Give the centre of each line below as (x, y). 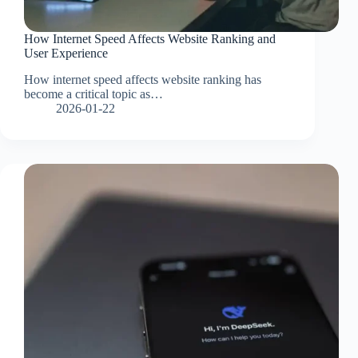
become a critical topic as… (93, 94)
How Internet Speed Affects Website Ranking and (150, 39)
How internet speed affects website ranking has (143, 80)
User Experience (66, 54)
